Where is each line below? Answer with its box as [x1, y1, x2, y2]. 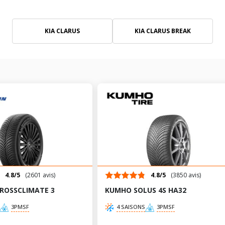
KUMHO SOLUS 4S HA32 [105, 185, 186, 195]
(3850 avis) [171, 171, 201, 179]
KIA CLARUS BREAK [135, 27, 191, 35]
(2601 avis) [25, 171, 55, 179]
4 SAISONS [117, 203, 145, 210]
